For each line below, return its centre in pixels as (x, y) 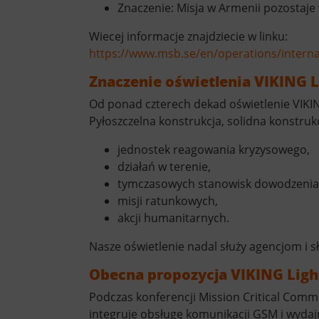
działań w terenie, (164, 167)
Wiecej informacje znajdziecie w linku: (188, 36)
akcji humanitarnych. (173, 218)
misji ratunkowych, (167, 201)
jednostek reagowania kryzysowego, (213, 150)
